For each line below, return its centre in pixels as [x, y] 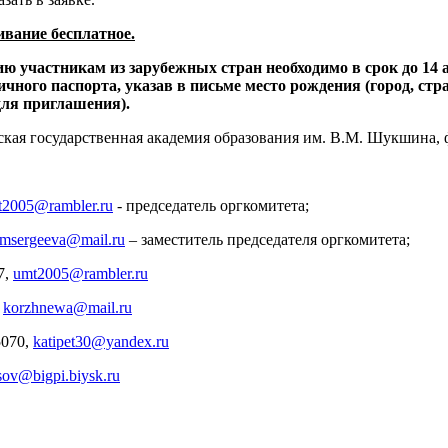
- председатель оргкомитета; [211, 205]
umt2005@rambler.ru [80, 273]
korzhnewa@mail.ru [67, 307]
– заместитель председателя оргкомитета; [267, 239]
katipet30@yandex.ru [101, 341]
